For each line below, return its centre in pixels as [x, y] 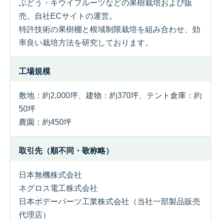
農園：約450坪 [45, 122]
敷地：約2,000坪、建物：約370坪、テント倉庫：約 [110, 95]
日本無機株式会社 [50, 175]
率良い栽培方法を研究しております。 [86, 43]
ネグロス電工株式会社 [58, 188]
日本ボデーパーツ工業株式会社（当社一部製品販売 [110, 202]
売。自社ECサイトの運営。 [68, 16]
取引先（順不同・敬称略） [66, 151]
